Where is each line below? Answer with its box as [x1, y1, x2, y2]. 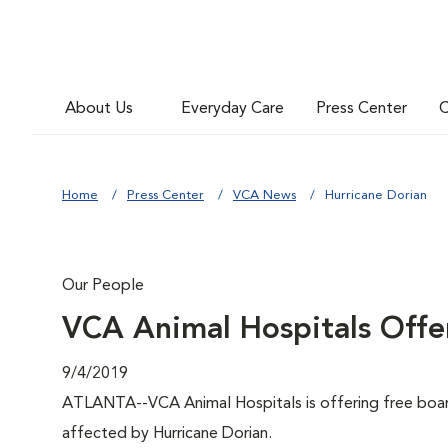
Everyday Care [181, 100, 284, 117]
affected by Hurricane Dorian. [62, 426, 272, 442]
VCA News [233, 189, 296, 202]
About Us [65, 100, 133, 117]
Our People [62, 278, 144, 294]
